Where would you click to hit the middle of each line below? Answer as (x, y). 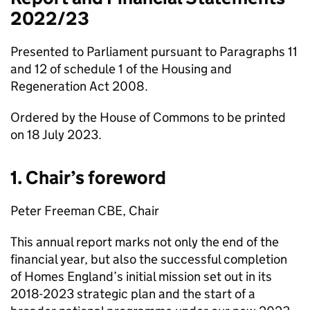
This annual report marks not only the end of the (145, 242)
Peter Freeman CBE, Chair (85, 211)
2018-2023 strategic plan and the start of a (133, 294)
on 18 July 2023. (56, 135)
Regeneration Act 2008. (79, 86)
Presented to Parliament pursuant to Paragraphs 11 (154, 52)
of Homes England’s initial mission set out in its (141, 276)
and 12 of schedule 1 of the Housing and (121, 69)
